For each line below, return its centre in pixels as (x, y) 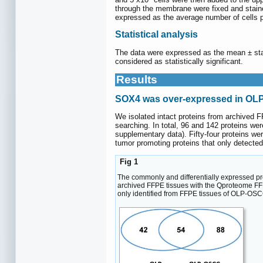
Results (137, 79)
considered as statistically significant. (179, 61)
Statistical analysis (156, 35)
